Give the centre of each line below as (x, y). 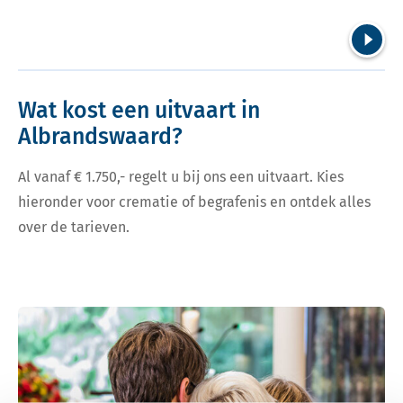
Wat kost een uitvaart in (139, 111)
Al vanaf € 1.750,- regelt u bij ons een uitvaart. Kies (181, 177)
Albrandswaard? (100, 137)
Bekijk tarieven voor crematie (103, 312)
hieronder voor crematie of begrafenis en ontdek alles (194, 202)
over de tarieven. (74, 228)
